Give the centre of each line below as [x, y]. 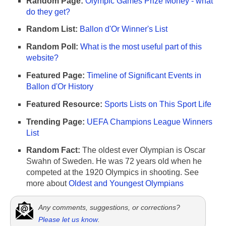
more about [47, 184]
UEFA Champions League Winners [150, 122]
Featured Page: [55, 76]
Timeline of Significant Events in [144, 76]
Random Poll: [52, 47]
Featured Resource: [64, 104]
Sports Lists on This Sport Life [158, 104]
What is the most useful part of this [141, 47]
